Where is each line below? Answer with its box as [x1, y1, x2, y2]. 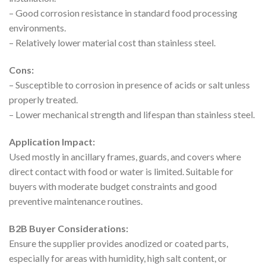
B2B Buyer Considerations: [9, 222, 128, 234]
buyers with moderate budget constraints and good [9, 180, 217, 192]
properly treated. [9, 94, 78, 106]
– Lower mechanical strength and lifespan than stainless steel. [9, 109, 255, 121]
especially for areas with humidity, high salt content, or [9, 252, 227, 264]
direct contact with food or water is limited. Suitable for [9, 165, 233, 177]
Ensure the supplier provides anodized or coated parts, [9, 237, 228, 249]
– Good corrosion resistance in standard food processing [9, 7, 237, 19]
